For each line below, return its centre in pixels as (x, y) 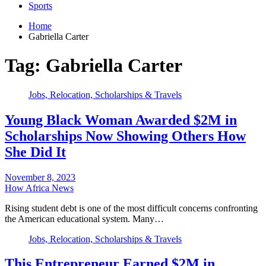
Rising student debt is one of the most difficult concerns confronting (131, 208)
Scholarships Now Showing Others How (125, 136)
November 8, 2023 (40, 177)
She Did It (35, 152)
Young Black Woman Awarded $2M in (121, 120)
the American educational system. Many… (84, 218)
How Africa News (39, 188)
